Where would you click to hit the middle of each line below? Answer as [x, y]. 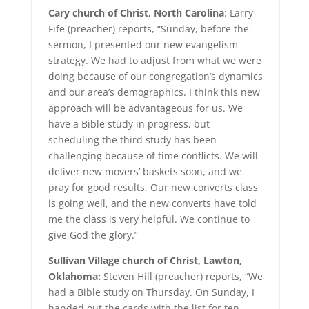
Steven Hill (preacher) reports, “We [183, 276]
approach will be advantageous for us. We [145, 108]
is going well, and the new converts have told [152, 203]
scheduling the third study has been [132, 140]
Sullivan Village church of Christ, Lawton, [145, 260]
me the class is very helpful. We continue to [149, 219]
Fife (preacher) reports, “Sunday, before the [148, 29]
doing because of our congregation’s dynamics [155, 76]
